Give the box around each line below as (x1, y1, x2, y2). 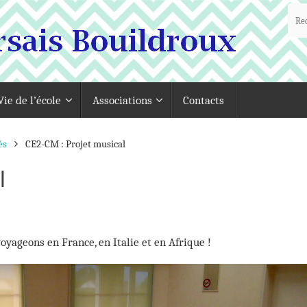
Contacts (182, 93, 224, 107)
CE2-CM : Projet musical (25, 138, 125, 151)
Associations (92, 93, 152, 107)
